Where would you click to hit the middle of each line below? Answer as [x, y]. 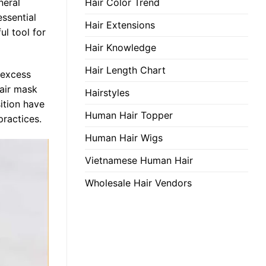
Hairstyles [107, 92]
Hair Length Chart [125, 70]
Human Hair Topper [129, 115]
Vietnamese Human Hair [139, 160]
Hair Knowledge [121, 47]
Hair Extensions [120, 25]
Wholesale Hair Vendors [138, 183]
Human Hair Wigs [124, 137]
